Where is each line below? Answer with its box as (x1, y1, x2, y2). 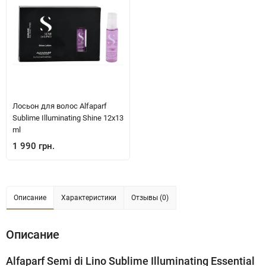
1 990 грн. (12, 141, 55, 151)
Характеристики (61, 194, 116, 202)
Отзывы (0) (131, 194, 169, 202)
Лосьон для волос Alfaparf (12, 102, 107, 110)
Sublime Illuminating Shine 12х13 (12, 113, 123, 122)
